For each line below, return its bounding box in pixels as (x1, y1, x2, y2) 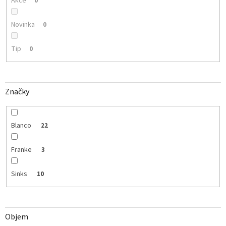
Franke (11, 144, 33, 155)
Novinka (11, 19, 35, 30)
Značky (5, 86, 29, 98)
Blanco (11, 120, 33, 131)
